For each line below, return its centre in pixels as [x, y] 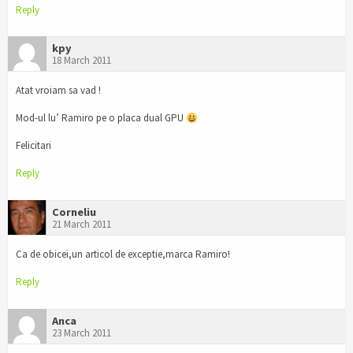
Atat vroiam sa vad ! [58, 91]
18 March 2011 [82, 61]
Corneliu [74, 212]
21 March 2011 [82, 224]
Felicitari [33, 146]
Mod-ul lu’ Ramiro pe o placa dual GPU [101, 118]
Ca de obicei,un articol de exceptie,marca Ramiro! [123, 254]
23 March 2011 [82, 333]
